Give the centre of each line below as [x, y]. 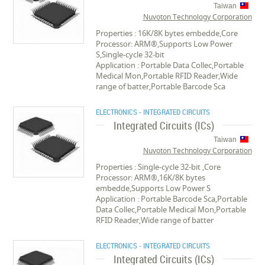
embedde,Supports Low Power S [153, 188]
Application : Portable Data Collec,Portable [170, 65]
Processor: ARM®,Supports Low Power [164, 44]
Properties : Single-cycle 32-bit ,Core [159, 167]
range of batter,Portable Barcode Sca [161, 86]
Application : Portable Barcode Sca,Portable [172, 199]
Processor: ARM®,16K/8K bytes [151, 177]
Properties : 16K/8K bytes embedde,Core [167, 33]
